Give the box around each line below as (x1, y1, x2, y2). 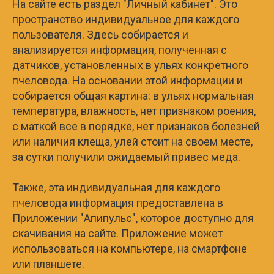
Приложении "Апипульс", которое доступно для (12, 211, 254, 224)
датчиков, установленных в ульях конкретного (12, 58, 248, 72)
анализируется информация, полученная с (12, 43, 227, 56)
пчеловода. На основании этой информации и (12, 73, 243, 87)
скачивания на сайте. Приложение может (12, 226, 223, 240)
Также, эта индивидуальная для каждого (12, 180, 220, 194)
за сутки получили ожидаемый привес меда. (12, 150, 240, 163)
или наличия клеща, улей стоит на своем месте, (12, 135, 253, 148)
